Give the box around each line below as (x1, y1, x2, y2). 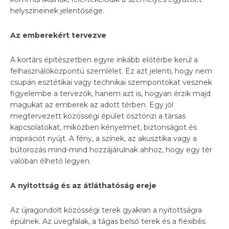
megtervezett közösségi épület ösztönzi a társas (10, 111, 186, 121)
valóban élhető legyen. (10, 156, 91, 166)
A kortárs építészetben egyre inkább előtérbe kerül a (10, 55, 198, 64)
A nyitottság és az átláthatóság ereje (10, 180, 156, 190)
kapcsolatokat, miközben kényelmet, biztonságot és (10, 122, 197, 132)
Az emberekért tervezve (10, 30, 106, 40)
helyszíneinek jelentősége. (10, 6, 104, 15)
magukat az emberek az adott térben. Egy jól (10, 100, 173, 109)
